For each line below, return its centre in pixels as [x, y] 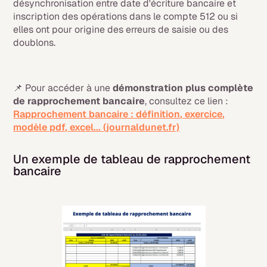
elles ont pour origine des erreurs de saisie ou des [121, 30]
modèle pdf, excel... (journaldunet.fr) [97, 128]
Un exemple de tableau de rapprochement [132, 159]
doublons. [35, 43]
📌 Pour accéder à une [63, 88]
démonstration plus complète [183, 88]
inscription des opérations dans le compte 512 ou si [126, 17]
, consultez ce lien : [187, 101]
